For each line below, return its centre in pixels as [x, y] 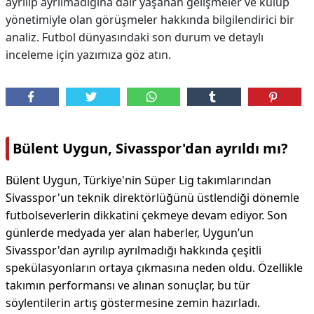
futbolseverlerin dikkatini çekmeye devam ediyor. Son [146, 215]
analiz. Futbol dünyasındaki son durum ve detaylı [135, 37]
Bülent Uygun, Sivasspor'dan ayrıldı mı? [150, 148]
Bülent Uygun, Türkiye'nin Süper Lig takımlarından [138, 180]
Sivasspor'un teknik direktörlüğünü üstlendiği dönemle [152, 198]
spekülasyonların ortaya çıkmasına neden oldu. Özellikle [154, 268]
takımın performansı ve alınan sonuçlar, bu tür [128, 285]
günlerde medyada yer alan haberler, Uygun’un [130, 233]
